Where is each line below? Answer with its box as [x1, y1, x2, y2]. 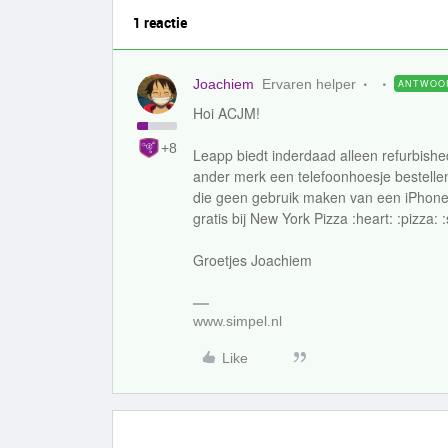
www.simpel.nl [193, 313, 282, 329]
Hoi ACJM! [193, 103, 260, 123]
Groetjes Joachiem [193, 250, 312, 270]
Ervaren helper [262, 76, 356, 92]
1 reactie [133, 13, 187, 32]
